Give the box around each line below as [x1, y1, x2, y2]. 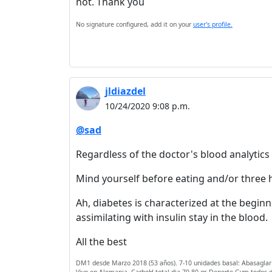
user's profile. [193, 20, 233, 29]
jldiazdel [105, 84, 146, 98]
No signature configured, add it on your [76, 20, 193, 29]
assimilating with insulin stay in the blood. [76, 211, 268, 224]
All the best [76, 235, 127, 248]
